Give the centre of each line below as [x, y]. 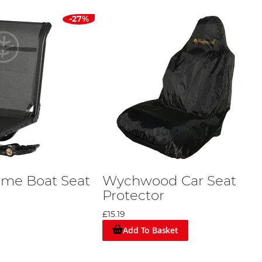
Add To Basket [151, 230]
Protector [133, 196]
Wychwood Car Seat [169, 181]
